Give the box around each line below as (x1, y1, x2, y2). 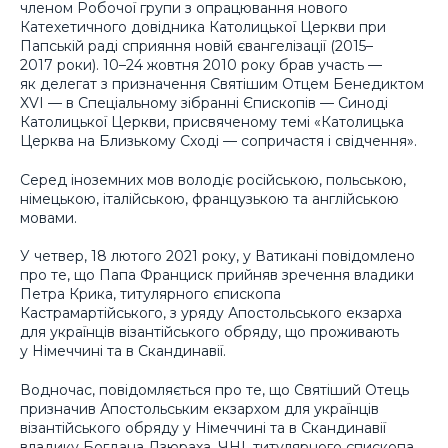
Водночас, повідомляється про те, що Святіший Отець (20, 381, 409, 400)
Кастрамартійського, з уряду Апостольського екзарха (20, 304, 402, 323)
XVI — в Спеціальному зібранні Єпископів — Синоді (20, 94, 388, 113)
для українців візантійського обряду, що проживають (20, 323, 399, 342)
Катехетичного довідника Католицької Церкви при (20, 18, 386, 37)
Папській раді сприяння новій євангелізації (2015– (20, 37, 373, 56)
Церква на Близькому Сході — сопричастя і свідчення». (20, 132, 417, 151)
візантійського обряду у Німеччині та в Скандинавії (20, 419, 386, 438)
